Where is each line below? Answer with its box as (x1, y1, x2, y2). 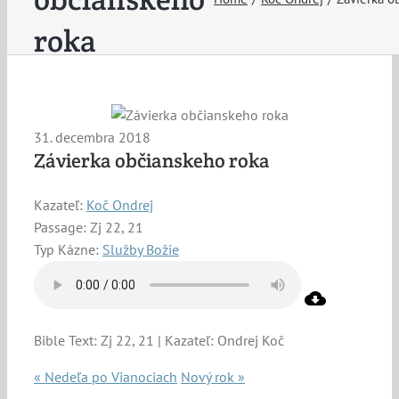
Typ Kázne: (34, 240, 99, 259)
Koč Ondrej (86, 196, 153, 215)
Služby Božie (102, 240, 179, 259)
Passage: (34, 218, 86, 237)
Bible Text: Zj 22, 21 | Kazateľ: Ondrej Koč (34, 331, 284, 350)
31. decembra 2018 (34, 128, 151, 146)
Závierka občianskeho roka (34, 148, 270, 173)
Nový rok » (181, 368, 245, 387)
